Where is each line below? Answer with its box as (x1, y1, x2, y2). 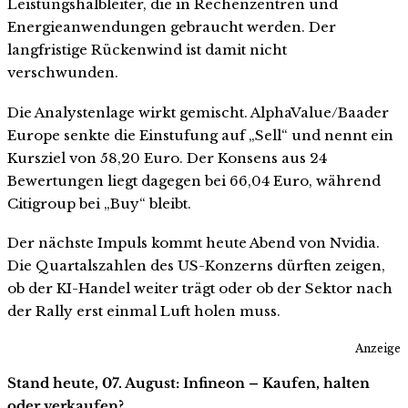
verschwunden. (7, 63, 118, 81)
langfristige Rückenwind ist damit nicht (7, 40, 287, 58)
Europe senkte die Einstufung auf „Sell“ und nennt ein (7, 126, 393, 144)
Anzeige (355, 342, 401, 356)
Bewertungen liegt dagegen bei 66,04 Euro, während (7, 171, 381, 189)
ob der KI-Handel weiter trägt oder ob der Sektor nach (7, 280, 393, 298)
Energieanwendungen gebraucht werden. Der (7, 17, 336, 36)
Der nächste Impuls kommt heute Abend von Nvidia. (7, 234, 380, 252)
